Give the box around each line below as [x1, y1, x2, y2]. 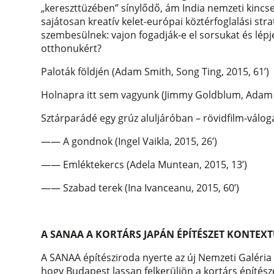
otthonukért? [41, 42, 102, 56]
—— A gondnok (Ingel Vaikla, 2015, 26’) [41, 135, 218, 149]
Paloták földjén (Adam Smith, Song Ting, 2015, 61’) [41, 65, 270, 79]
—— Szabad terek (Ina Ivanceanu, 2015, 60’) [41, 181, 240, 195]
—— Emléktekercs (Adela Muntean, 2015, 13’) [41, 158, 248, 172]
